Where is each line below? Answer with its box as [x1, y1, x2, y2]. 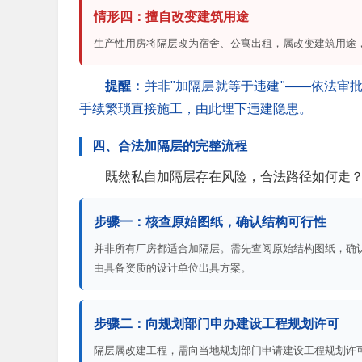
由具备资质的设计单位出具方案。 [94, 262, 251, 275]
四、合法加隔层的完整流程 [92, 139, 247, 154]
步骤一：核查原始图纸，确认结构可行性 [94, 215, 326, 229]
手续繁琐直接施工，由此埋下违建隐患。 [79, 102, 312, 116]
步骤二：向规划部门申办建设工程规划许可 [94, 317, 339, 331]
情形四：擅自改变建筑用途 [94, 10, 249, 24]
